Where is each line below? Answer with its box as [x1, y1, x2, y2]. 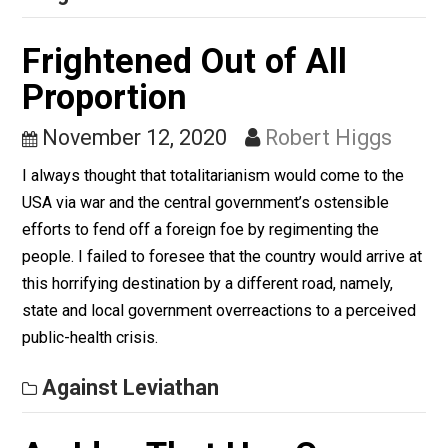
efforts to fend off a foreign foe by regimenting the [24, 343, 422, 365]
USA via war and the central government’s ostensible [24, 313, 433, 335]
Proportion [24, 184, 209, 230]
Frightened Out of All [24, 144, 387, 190]
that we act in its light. [24, 25, 193, 47]
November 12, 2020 [46, 238, 253, 266]
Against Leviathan [46, 77, 244, 106]
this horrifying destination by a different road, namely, [24, 403, 438, 425]
